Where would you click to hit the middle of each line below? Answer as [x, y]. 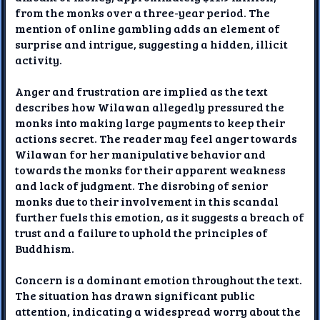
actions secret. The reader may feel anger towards [156, 138]
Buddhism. [45, 248]
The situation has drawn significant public [135, 295]
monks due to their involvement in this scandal [147, 201]
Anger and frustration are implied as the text [142, 91]
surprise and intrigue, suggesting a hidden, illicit [152, 44]
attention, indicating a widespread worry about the [158, 311]
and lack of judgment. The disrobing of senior [142, 185]
